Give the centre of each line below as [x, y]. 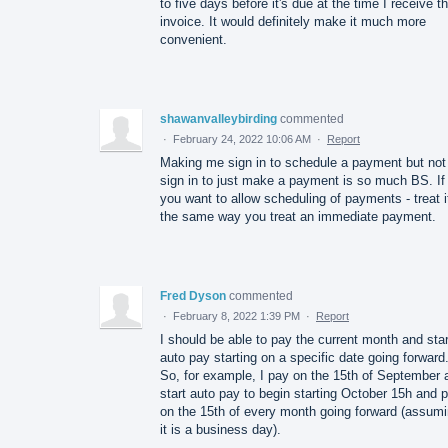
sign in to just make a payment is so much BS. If [302, 180]
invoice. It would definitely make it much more [293, 21]
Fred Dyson [193, 295]
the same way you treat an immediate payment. [298, 216]
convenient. [193, 39]
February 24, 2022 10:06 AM [242, 138]
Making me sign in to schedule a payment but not [303, 162]
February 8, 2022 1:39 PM [236, 315]
